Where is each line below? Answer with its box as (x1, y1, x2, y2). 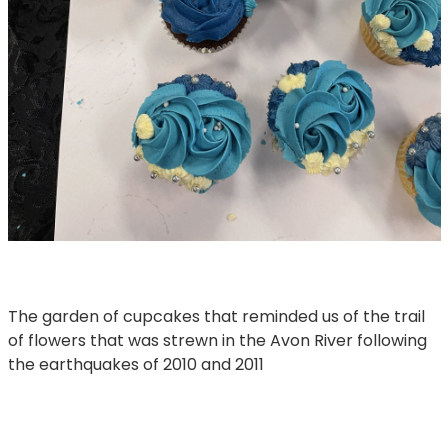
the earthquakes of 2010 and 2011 (7, 352, 264, 376)
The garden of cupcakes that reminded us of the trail (7, 304, 425, 328)
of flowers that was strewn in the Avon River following (7, 328, 427, 352)
